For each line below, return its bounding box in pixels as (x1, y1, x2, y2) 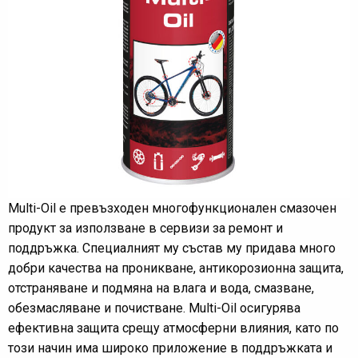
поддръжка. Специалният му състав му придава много (8, 241, 336, 256)
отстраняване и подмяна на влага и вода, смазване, (8, 280, 314, 296)
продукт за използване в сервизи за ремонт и (8, 221, 283, 236)
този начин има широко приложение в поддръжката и (8, 340, 332, 356)
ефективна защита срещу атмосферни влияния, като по (8, 320, 339, 336)
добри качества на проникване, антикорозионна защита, (8, 261, 344, 276)
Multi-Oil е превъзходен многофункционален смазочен (8, 201, 336, 216)
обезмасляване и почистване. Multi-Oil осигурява (8, 300, 300, 316)
